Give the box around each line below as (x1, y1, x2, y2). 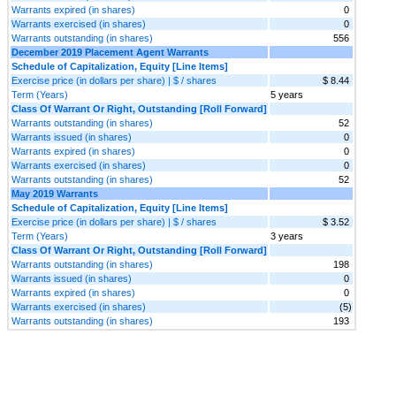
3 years (270, 230, 303, 241)
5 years (270, 88, 303, 100)
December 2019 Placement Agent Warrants (11, 46, 209, 57)
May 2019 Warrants (11, 187, 98, 199)
